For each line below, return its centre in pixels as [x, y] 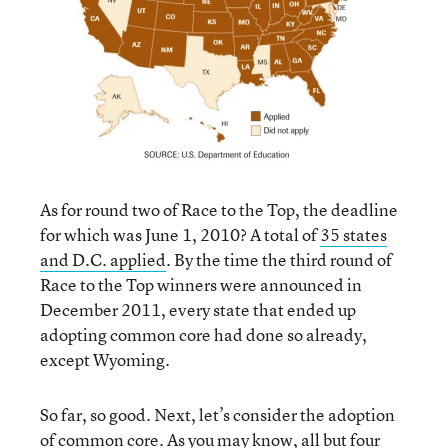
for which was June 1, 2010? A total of [180, 234]
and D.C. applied [103, 259]
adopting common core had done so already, [203, 334]
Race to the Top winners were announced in [201, 284]
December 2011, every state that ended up [198, 309]
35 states [353, 234]
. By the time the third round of [279, 259]
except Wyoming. [105, 359]
